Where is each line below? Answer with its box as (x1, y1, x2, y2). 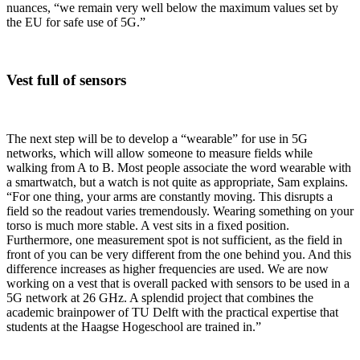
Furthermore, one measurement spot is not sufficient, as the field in (6, 233, 342, 247)
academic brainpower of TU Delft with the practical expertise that (6, 305, 338, 320)
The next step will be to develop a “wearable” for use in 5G (6, 132, 308, 146)
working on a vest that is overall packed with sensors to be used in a (6, 276, 350, 291)
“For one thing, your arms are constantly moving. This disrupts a (6, 190, 333, 204)
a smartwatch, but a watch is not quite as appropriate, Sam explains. (6, 175, 348, 190)
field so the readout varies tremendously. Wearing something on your (6, 204, 354, 219)
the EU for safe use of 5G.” (6, 14, 145, 29)
